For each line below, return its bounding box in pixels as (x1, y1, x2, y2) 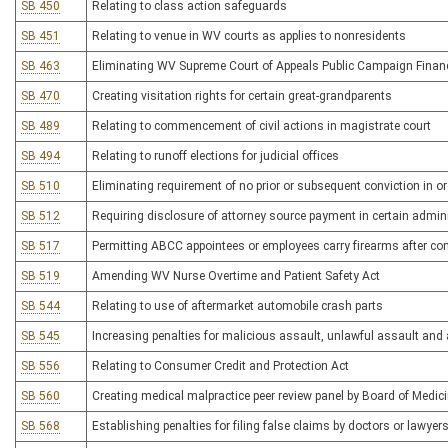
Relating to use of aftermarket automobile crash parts (92, 299, 383, 313)
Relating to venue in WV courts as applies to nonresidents (92, 29, 406, 43)
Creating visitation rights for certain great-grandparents (92, 89, 392, 103)
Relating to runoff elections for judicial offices (92, 149, 339, 163)
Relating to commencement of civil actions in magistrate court (92, 119, 431, 133)
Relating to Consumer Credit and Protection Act (92, 359, 349, 373)
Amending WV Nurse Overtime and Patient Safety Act (92, 269, 380, 283)
